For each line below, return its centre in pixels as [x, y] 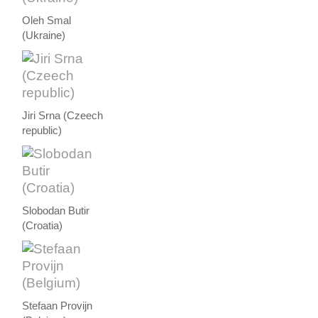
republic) [42, 131]
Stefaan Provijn [57, 306]
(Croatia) [43, 226]
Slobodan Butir [56, 211]
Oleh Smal [47, 21]
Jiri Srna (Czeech [63, 116]
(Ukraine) [44, 36]
